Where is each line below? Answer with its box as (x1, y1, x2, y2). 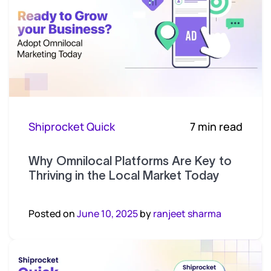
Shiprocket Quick (28, 119, 115, 134)
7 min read (190, 119, 243, 134)
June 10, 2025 (77, 206, 138, 220)
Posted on (28, 206, 77, 220)
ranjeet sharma (153, 206, 221, 220)
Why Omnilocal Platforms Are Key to (28, 154, 232, 168)
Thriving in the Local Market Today (28, 168, 220, 182)
